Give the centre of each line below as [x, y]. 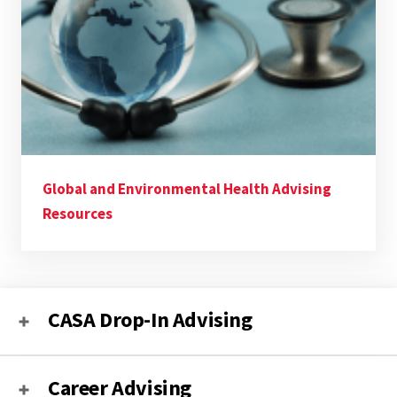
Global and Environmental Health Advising [187, 189]
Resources [78, 214]
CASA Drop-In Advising [150, 320]
